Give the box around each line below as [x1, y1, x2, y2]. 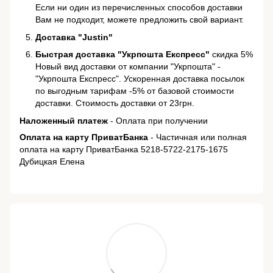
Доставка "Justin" [35, 32, 113, 42]
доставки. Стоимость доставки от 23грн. [35, 98, 194, 108]
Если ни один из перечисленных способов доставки [35, 2, 243, 13]
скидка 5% [210, 49, 253, 60]
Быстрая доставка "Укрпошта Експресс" [35, 49, 210, 60]
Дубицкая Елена [19, 156, 85, 166]
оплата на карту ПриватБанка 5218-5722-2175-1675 [19, 144, 228, 154]
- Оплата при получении [108, 115, 208, 126]
